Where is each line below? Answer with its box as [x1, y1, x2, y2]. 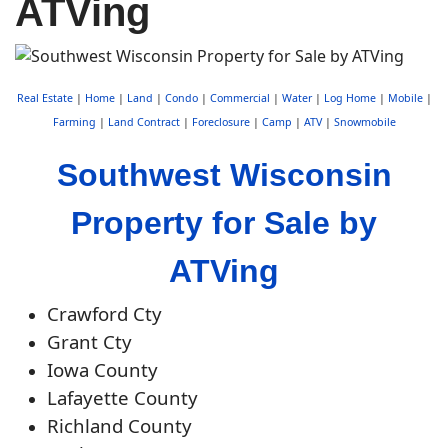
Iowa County [47, 357, 158, 382]
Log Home [323, 91, 376, 105]
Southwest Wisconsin [56, 157, 392, 193]
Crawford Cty [47, 301, 162, 326]
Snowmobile [333, 115, 396, 129]
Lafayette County [47, 385, 198, 410]
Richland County [47, 413, 192, 438]
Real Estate [16, 91, 73, 105]
